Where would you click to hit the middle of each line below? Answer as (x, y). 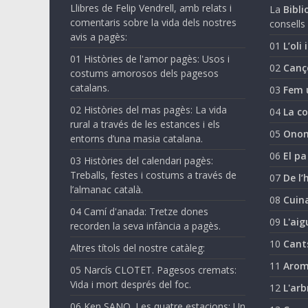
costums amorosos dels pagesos (144, 73)
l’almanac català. (107, 189)
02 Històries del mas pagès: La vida (148, 109)
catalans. (90, 87)
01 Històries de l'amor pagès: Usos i (150, 58)
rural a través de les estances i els (145, 124)
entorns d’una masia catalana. (136, 138)
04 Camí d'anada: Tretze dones (139, 211)
